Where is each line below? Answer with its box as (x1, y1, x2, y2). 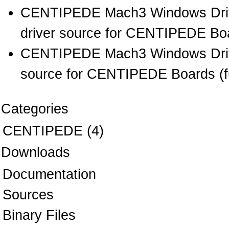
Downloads (1, 145, 70, 161)
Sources (3, 187, 54, 203)
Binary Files (3, 208, 76, 223)
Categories (1, 101, 68, 117)
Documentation (3, 167, 96, 182)
